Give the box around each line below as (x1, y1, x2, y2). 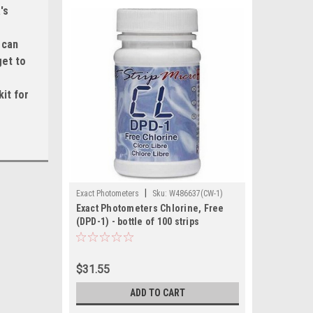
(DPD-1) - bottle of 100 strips (75, 216, 199, 227)
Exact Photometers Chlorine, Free (75, 203, 224, 214)
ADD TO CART (129, 287, 185, 298)
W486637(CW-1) (168, 189, 223, 198)
